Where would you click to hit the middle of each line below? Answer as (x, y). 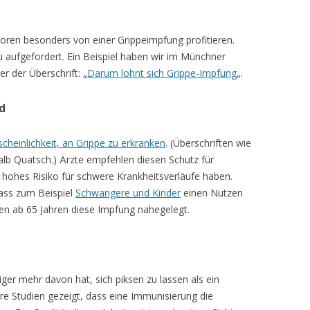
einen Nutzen (212, 192)
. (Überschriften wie (208, 143)
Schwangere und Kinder (128, 192)
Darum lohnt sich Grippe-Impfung (162, 73)
